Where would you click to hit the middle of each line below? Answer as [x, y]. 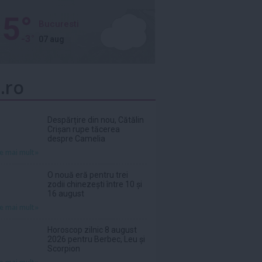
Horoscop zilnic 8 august [92, 230]
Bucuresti [59, 24]
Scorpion [64, 249]
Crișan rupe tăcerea [84, 129]
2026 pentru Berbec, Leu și [96, 239]
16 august [66, 194]
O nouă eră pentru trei [88, 175]
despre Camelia [76, 139]
